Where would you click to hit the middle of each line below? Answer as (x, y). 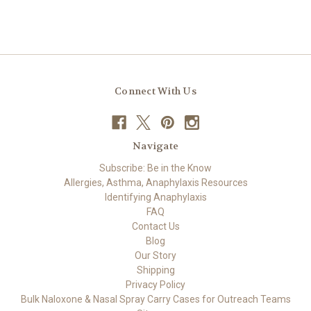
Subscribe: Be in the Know (155, 168)
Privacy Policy (155, 285)
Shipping (155, 270)
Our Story (155, 256)
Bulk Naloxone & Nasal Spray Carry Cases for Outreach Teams (155, 300)
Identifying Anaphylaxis (155, 197)
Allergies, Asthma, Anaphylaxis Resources (155, 183)
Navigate (155, 146)
